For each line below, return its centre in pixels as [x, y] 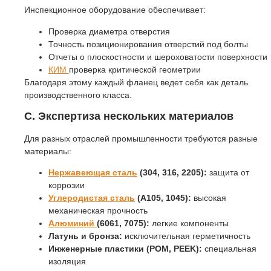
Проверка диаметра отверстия [109, 31]
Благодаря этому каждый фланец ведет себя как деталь [136, 82]
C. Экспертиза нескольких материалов [129, 116]
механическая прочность [98, 211]
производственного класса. [78, 95]
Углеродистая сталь [92, 198]
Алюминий [73, 224]
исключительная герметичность [186, 236]
